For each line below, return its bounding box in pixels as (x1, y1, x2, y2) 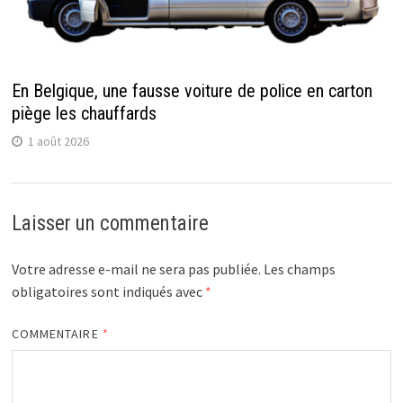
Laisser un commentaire (11, 211, 209, 237)
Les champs (263, 260, 336, 279)
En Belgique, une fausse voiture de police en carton (11, 80, 372, 103)
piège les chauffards (11, 103, 157, 125)
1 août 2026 (27, 133, 89, 150)
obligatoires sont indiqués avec (11, 282, 205, 301)
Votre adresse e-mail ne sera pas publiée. (11, 260, 261, 279)
